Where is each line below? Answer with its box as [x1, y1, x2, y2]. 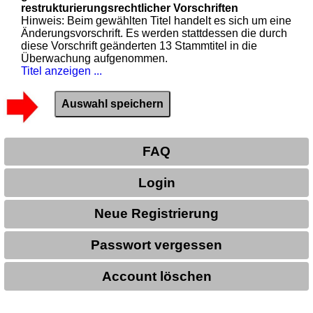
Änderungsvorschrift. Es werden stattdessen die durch [21, 27, 288, 39]
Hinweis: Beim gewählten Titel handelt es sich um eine [21, 14, 292, 27]
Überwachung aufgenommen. [21, 52, 168, 64]
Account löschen [101, 268, 212, 284]
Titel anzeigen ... [21, 64, 103, 77]
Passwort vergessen [91, 238, 222, 253]
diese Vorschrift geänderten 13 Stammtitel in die [21, 39, 258, 52]
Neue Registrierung [94, 206, 219, 221]
